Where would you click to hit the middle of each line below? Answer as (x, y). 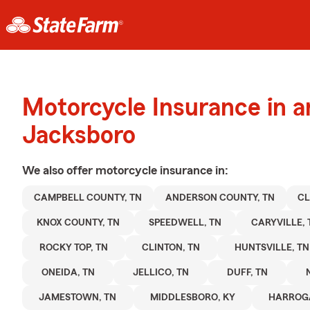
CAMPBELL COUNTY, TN (88, 198)
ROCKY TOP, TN (73, 248)
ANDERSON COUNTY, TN (220, 198)
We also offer (59, 170)
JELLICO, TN (161, 273)
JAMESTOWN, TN (78, 298)
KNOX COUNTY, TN (79, 223)
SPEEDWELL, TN (185, 223)
